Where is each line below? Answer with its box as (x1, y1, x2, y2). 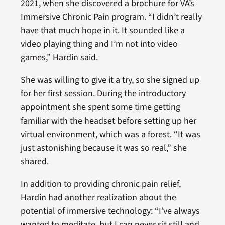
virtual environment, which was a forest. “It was (20, 128, 200, 141)
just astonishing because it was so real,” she (20, 141, 187, 154)
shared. (20, 155, 49, 168)
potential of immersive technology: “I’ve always (20, 204, 200, 217)
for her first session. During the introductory (20, 87, 186, 100)
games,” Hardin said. (20, 51, 100, 64)
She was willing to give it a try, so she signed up (20, 73, 199, 86)
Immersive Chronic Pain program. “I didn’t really (20, 10, 202, 23)
